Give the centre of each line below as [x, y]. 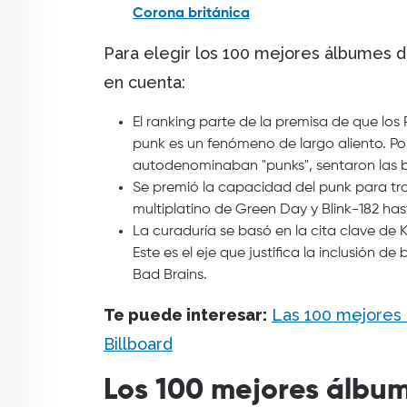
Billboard [138, 344]
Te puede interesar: [185, 315]
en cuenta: [144, 83]
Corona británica [191, 14]
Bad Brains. [170, 276]
